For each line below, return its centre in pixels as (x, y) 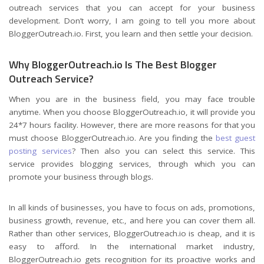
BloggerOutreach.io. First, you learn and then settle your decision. (131, 33)
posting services (40, 151)
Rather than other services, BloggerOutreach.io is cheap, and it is (132, 234)
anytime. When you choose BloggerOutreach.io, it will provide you (132, 112)
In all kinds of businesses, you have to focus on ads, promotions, (132, 208)
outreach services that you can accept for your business (132, 7)
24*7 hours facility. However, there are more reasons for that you (132, 125)
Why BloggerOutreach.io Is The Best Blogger (113, 64)
